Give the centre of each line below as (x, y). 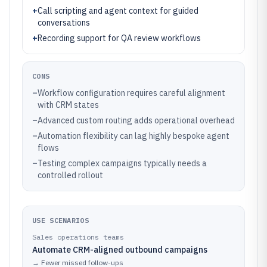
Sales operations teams (78, 237)
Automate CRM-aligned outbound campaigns (120, 250)
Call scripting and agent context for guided (118, 11)
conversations (64, 23)
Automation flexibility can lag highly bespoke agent (133, 136)
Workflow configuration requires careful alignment (131, 93)
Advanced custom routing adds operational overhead (136, 120)
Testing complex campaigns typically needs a (122, 163)
